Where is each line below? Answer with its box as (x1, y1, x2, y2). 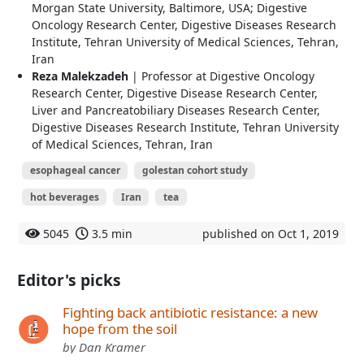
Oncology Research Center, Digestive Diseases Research (32, 16, 336, 32)
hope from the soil (63, 319, 177, 339)
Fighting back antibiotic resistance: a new (63, 303, 318, 323)
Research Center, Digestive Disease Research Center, (32, 84, 318, 101)
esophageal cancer (29, 162, 120, 177)
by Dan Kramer (63, 339, 145, 356)
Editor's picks (17, 269, 121, 292)
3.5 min (92, 226, 132, 242)
